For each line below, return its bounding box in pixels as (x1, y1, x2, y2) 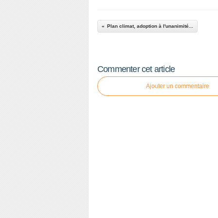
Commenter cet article (97, 64, 175, 74)
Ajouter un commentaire (146, 83, 209, 90)
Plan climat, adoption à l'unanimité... (107, 23, 193, 29)
